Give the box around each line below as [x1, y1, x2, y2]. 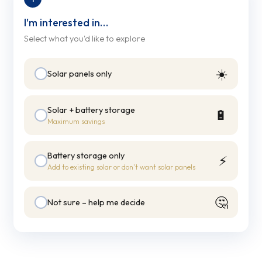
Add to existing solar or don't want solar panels [47, 162, 195, 171]
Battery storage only [47, 150, 125, 161]
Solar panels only [47, 68, 112, 79]
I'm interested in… [24, 15, 108, 29]
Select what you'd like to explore [24, 33, 145, 44]
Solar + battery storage [47, 104, 135, 115]
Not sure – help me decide [47, 196, 145, 208]
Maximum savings [47, 116, 105, 126]
